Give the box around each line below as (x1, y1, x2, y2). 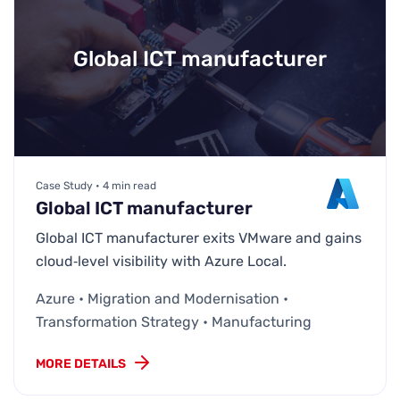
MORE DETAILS (36, 356, 126, 372)
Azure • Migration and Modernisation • (36, 290, 288, 308)
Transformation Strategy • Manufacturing (36, 313, 312, 331)
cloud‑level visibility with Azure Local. (36, 253, 287, 271)
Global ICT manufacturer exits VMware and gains (36, 229, 362, 247)
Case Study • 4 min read (36, 179, 156, 193)
